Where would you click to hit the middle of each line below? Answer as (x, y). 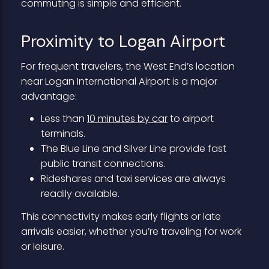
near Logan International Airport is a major (119, 81)
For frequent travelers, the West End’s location (128, 66)
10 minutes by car (127, 119)
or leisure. (42, 247)
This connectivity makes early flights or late (121, 217)
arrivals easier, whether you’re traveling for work (131, 232)
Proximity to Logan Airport (123, 41)
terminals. (63, 134)
